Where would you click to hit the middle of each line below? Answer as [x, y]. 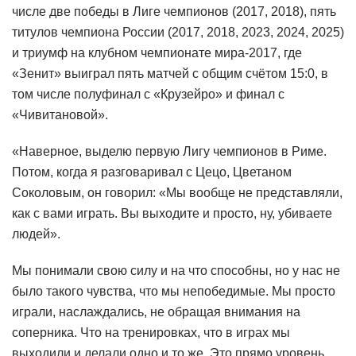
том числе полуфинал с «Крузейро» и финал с [148, 95]
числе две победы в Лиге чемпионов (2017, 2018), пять [174, 12]
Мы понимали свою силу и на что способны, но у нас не [176, 271]
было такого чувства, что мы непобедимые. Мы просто [174, 292]
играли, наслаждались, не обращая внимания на [156, 312]
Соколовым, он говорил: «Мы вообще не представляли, [177, 193]
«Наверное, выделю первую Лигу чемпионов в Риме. [169, 152]
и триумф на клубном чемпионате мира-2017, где [157, 53]
